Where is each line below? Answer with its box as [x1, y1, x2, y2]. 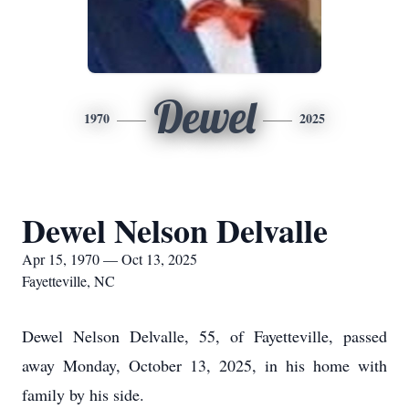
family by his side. [22, 383, 144, 405]
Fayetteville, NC [22, 271, 115, 290]
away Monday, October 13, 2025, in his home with [22, 354, 387, 376]
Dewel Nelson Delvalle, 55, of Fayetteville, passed [22, 325, 387, 347]
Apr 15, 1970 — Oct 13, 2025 [22, 249, 197, 268]
